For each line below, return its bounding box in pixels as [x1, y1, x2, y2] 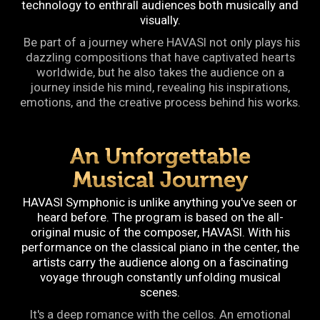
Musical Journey [72, 167, 248, 193]
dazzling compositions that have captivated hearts [25, 50, 295, 65]
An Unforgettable [69, 144, 251, 169]
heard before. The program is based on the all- [36, 210, 284, 225]
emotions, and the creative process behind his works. [19, 95, 301, 110]
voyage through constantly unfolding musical [39, 270, 281, 285]
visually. [139, 13, 181, 28]
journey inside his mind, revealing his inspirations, [30, 80, 290, 95]
